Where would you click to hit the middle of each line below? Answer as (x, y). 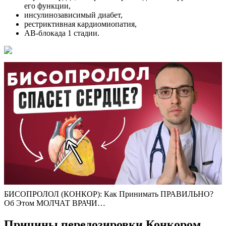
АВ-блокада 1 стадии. (62, 33)
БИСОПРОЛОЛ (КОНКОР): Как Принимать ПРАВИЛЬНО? (109, 194)
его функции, (47, 6)
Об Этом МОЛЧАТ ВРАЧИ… (55, 203)
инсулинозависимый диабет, (73, 15)
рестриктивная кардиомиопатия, (80, 24)
